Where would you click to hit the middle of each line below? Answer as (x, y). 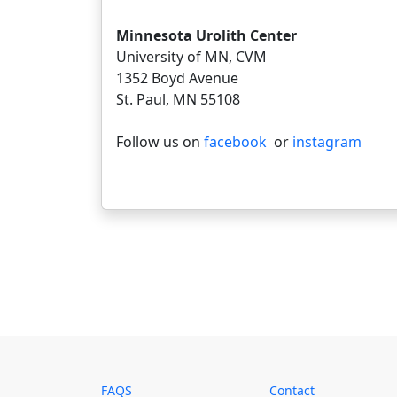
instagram (325, 142)
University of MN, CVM (191, 57)
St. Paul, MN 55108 (178, 99)
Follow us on (160, 142)
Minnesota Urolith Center (206, 35)
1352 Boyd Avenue (177, 78)
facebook (235, 142)
